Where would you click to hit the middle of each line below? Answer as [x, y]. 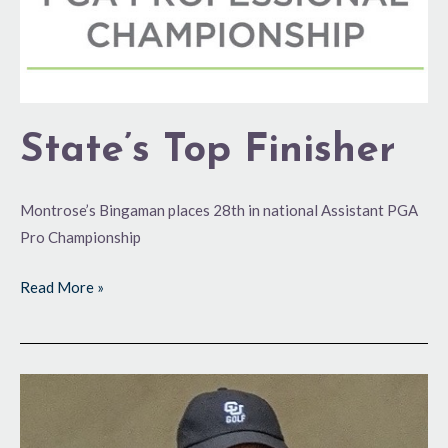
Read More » [62, 286]
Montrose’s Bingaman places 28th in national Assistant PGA [219, 210]
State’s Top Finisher [208, 151]
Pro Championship [80, 237]
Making [44, 385]
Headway [50, 412]
